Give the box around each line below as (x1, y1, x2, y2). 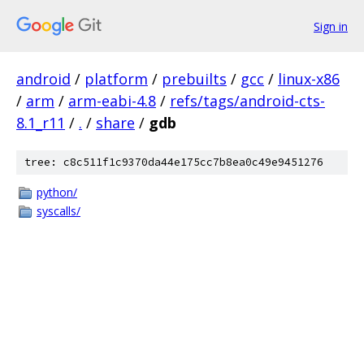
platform (84, 69, 148, 89)
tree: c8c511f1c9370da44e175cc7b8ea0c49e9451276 (24, 155, 323, 169)
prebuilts (162, 69, 227, 89)
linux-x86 (278, 69, 340, 89)
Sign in (314, 18, 348, 34)
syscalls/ (37, 203, 80, 219)
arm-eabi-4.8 (68, 91, 156, 110)
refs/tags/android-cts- (170, 91, 325, 110)
